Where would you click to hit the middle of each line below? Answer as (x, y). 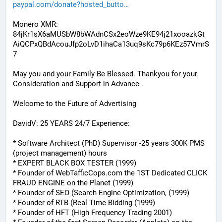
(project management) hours (60, 153)
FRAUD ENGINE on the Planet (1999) (73, 183)
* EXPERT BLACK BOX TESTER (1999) (75, 163)
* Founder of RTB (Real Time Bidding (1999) (84, 203)
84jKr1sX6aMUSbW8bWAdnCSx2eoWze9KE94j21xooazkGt (109, 34)
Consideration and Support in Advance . (78, 84)
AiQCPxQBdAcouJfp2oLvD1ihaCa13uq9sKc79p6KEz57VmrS (111, 44)
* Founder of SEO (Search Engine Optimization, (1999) (101, 193)
